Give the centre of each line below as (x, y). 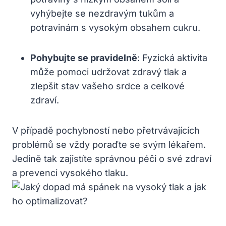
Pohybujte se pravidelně (84, 58)
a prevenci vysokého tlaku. (70, 173)
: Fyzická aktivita (172, 58)
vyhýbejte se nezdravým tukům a (102, 13)
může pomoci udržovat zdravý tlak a (108, 72)
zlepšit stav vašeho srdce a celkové (107, 86)
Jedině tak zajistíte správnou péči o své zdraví (112, 158)
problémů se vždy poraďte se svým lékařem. (109, 144)
